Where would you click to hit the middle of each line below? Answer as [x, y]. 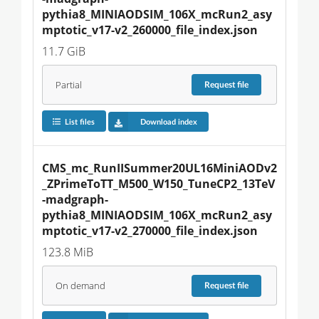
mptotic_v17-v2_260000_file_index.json [150, 30]
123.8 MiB [68, 252]
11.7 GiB [64, 52]
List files [79, 122]
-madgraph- [75, 200]
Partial [68, 85]
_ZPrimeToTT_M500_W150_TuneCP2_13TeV [158, 184]
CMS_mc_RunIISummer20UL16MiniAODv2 [159, 168]
